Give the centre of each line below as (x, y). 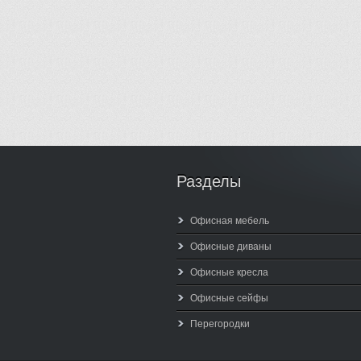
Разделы (209, 181)
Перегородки (220, 324)
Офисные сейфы (229, 298)
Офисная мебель (230, 221)
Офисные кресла (229, 272)
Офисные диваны (231, 247)
